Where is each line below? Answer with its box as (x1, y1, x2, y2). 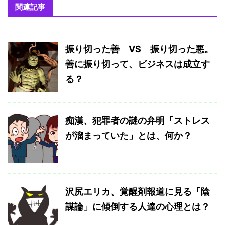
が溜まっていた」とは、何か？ (65, 130, 192, 141)
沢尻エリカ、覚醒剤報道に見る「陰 (65, 186, 210, 197)
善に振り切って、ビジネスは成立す (65, 59, 210, 70)
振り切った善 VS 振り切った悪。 (65, 44, 213, 55)
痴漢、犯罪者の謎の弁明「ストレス (65, 115, 210, 126)
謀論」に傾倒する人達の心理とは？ (65, 201, 210, 212)
